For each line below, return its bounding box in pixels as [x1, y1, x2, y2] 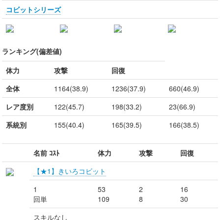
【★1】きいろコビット [33, 166, 106, 176]
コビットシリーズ [6, 4, 61, 14]
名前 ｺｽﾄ [33, 148, 59, 158]
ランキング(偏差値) [2, 46, 62, 56]
